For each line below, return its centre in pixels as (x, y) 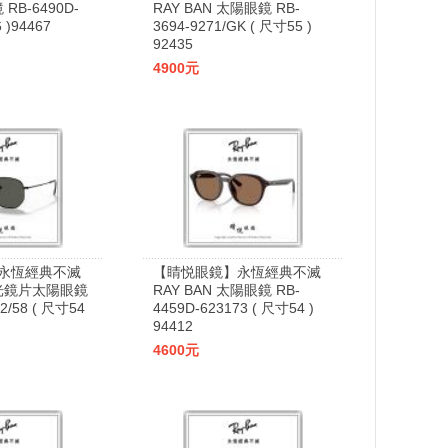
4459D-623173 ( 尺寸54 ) (233, 308)
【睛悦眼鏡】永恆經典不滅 (237, 272)
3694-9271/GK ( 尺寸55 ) (232, 26)
